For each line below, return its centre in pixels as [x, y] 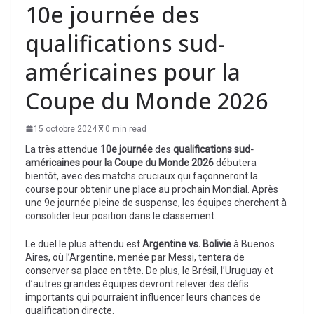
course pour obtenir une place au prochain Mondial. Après [152, 189]
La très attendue [63, 149]
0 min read [126, 129]
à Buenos [253, 244]
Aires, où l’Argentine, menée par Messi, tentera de [135, 257]
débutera [235, 162]
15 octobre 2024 [65, 129]
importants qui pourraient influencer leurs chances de [143, 297]
